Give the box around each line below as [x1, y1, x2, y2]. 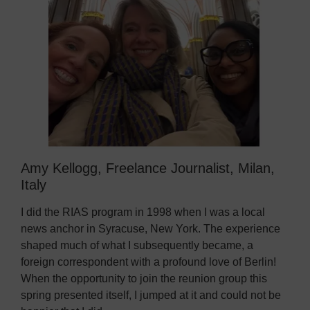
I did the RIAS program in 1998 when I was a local [21, 206, 265, 219]
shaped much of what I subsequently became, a [21, 239, 253, 252]
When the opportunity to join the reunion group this [21, 273, 267, 285]
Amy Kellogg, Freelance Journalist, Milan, [21, 161, 275, 176]
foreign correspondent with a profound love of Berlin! [21, 256, 276, 268]
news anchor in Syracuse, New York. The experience [21, 223, 280, 235]
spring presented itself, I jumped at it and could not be [21, 289, 281, 302]
